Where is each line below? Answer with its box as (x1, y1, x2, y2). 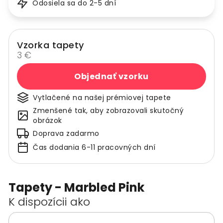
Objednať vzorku (74, 70, 149, 82)
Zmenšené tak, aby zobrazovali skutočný (33, 106, 184, 116)
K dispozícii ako (8, 194, 90, 210)
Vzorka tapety (17, 39, 84, 52)
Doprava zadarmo (33, 128, 100, 139)
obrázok (33, 115, 62, 126)
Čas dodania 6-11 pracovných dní (33, 142, 156, 153)
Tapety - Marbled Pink (8, 179, 144, 196)
